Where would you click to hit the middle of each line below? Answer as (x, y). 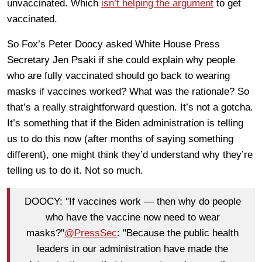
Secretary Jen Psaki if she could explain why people (121, 60)
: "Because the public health (178, 233)
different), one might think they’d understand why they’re (130, 154)
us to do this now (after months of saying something (120, 139)
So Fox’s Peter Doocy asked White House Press (113, 44)
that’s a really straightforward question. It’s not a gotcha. (130, 107)
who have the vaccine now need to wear (132, 218)
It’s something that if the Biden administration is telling (125, 123)
